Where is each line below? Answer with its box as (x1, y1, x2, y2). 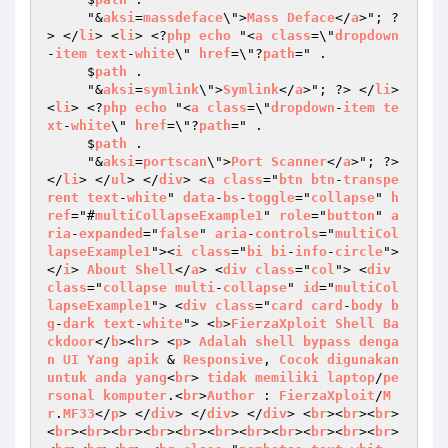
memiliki (255, 370, 319, 385)
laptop (327, 370, 375, 385)
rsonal (47, 388, 95, 403)
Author (207, 388, 255, 403)
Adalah (199, 334, 247, 349)
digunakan (327, 352, 399, 367)
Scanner (271, 154, 327, 169)
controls (255, 226, 319, 241)
